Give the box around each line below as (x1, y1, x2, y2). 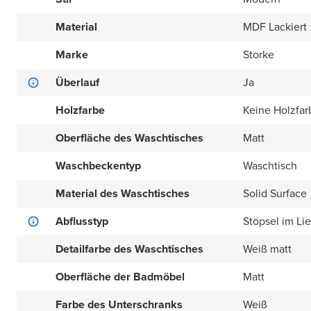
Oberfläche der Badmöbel (56, 269, 185, 285)
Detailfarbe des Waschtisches (56, 241, 203, 257)
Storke (243, 47, 274, 62)
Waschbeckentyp (56, 158, 141, 174)
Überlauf (56, 74, 99, 90)
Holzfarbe (56, 102, 105, 118)
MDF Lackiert (243, 19, 307, 35)
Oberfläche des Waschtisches (56, 130, 203, 146)
